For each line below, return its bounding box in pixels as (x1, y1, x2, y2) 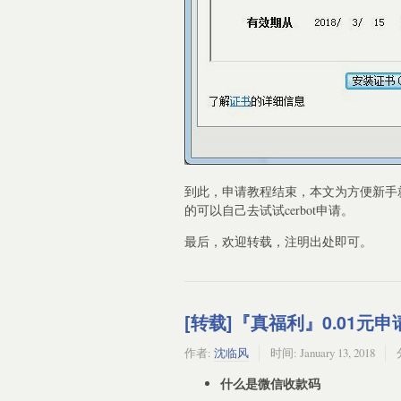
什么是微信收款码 (220, 373, 320, 393)
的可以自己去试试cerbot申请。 (184, 200, 354, 218)
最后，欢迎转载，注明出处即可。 (184, 232, 372, 250)
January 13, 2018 (300, 344, 375, 361)
